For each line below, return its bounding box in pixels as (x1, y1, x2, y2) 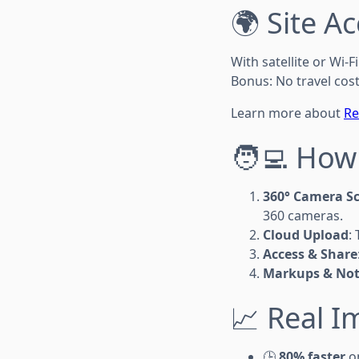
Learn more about (231, 103, 344, 122)
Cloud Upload (263, 225, 349, 244)
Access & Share (263, 244, 357, 263)
